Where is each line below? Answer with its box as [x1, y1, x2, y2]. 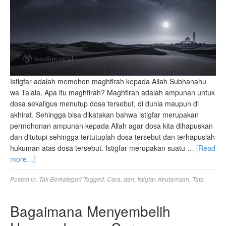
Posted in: [10, 175, 39, 184]
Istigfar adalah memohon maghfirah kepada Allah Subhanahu [10, 76, 206, 87]
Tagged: [83, 175, 107, 184]
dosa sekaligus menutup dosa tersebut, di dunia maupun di [10, 98, 199, 109]
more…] [10, 154, 36, 164]
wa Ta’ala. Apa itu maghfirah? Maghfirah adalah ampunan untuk [10, 87, 215, 98]
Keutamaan [158, 175, 189, 184]
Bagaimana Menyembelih [10, 201, 171, 221]
